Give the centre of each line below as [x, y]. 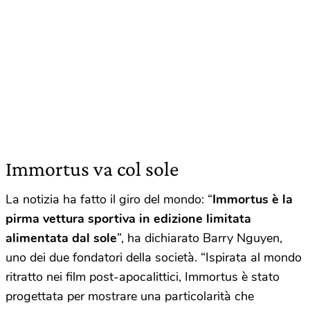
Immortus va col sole [92, 168]
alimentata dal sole [61, 238]
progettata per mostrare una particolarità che [130, 296]
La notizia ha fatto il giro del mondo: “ [109, 199]
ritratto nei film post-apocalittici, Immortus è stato [143, 277]
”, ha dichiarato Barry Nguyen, [200, 238]
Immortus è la [253, 199]
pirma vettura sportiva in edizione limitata [128, 219]
